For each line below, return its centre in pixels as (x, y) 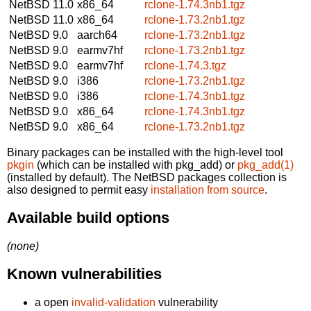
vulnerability (187, 302)
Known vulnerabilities (84, 274)
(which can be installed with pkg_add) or (136, 165)
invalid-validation (114, 302)
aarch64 (97, 35)
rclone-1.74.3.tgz (185, 65)
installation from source (208, 190)
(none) (23, 246)
